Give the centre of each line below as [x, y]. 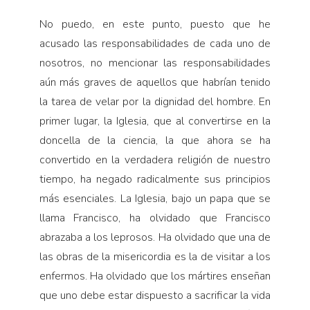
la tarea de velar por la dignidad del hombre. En [155, 102]
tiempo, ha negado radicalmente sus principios [155, 180]
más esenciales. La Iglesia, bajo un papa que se [155, 199]
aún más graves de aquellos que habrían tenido [155, 83]
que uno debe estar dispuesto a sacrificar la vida [155, 296]
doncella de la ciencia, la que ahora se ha [155, 141]
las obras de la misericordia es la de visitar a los [155, 257]
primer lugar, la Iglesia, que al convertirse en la [155, 121]
